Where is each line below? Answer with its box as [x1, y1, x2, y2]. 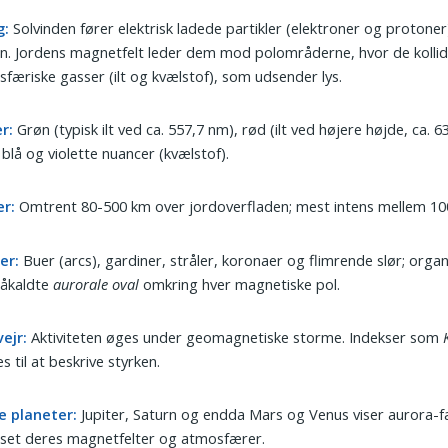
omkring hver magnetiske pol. [139, 273, 341, 294]
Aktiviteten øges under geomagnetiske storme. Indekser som [27, 326, 444, 347]
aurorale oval [53, 273, 140, 294]
